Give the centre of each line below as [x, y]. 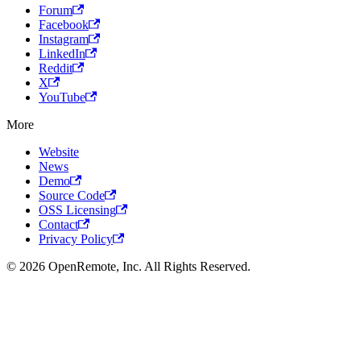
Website [59, 152]
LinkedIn [62, 54]
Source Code [72, 196]
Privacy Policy [76, 239]
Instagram [64, 39]
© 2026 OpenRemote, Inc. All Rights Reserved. [129, 267]
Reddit [56, 68]
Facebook [64, 25]
